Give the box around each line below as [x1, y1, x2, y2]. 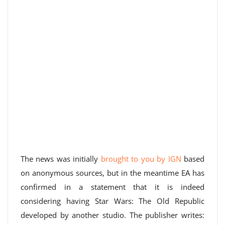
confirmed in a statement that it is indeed [21, 182, 204, 192]
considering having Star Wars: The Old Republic [21, 196, 204, 206]
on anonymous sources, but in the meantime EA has [21, 168, 204, 178]
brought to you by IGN [100, 154, 181, 164]
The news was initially [21, 154, 101, 164]
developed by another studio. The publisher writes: [21, 210, 204, 220]
